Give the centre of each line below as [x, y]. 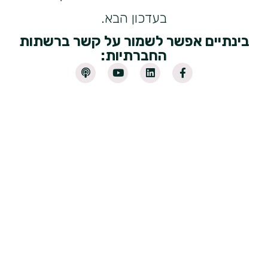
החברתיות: [134, 56]
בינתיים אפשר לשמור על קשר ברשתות [134, 42]
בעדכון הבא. [134, 19]
